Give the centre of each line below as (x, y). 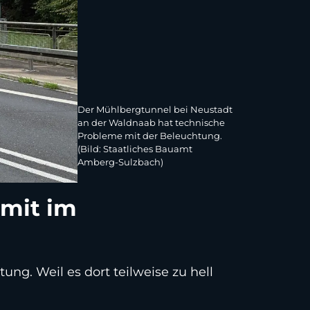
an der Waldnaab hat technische (151, 123)
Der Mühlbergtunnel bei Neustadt (155, 110)
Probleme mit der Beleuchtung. (150, 136)
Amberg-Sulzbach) (120, 162)
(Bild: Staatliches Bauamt (135, 149)
